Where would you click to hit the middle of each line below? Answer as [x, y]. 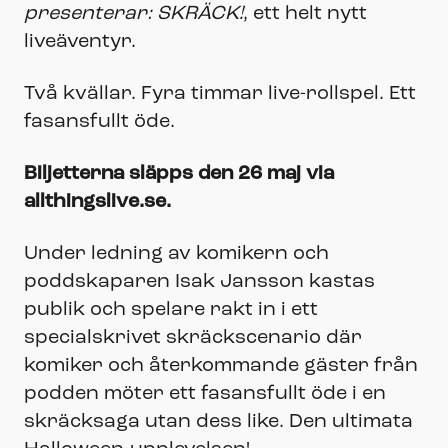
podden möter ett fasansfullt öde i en [205, 393]
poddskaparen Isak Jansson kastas [199, 281]
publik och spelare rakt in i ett [171, 309]
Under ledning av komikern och [176, 253]
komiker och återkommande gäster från [221, 365]
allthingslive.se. [97, 201]
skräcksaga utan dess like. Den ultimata [218, 421]
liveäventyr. [80, 41]
